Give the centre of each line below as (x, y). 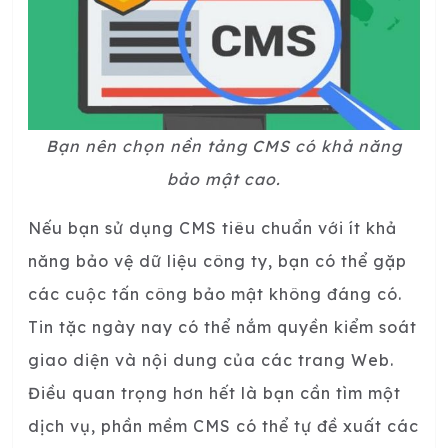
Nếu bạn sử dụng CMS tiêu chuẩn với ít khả (212, 228)
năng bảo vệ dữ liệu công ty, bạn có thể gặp (217, 261)
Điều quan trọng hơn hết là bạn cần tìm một (214, 393)
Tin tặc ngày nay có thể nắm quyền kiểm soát (222, 327)
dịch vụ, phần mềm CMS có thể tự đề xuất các (223, 426)
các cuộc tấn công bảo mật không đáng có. (215, 294)
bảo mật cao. (224, 179)
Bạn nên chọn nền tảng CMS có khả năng (224, 146)
